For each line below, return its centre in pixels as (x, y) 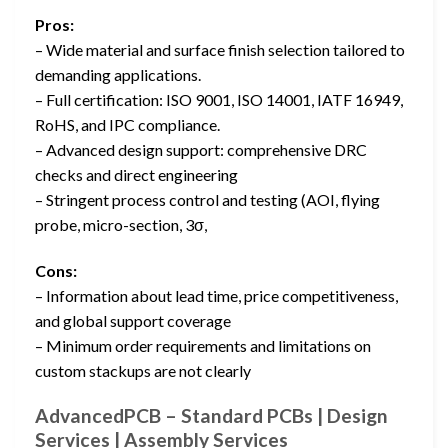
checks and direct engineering (136, 175)
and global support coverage (133, 320)
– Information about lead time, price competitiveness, (216, 295)
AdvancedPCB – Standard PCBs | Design (211, 415)
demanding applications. (118, 75)
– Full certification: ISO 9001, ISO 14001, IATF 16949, (219, 100)
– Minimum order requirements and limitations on (203, 345)
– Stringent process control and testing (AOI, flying (207, 200)
